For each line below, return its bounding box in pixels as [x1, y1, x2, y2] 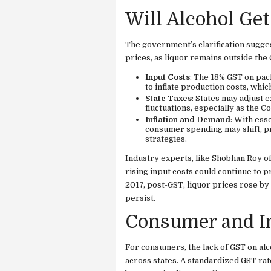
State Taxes [145, 93, 192, 103]
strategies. [145, 134, 187, 143]
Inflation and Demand [145, 115, 230, 124]
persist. [125, 194, 155, 203]
